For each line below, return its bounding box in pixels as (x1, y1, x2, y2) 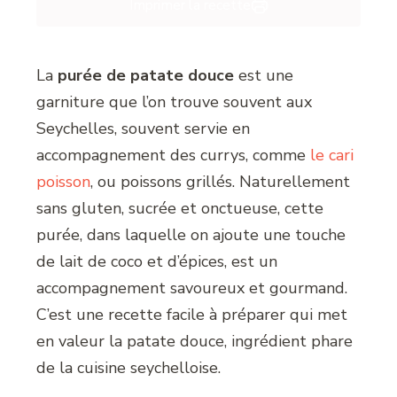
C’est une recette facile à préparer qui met (36, 304, 348, 326)
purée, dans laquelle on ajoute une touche (36, 224, 346, 246)
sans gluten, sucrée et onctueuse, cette (36, 198, 324, 220)
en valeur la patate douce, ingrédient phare (36, 331, 354, 353)
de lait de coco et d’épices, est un (36, 251, 278, 273)
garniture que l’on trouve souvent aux (36, 91, 313, 113)
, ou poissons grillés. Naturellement (90, 171, 351, 193)
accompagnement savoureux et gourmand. (36, 277, 348, 300)
